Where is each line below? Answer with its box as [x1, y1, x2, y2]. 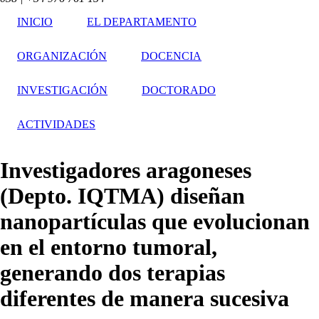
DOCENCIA [141, 50, 202, 63]
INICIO [17, 16, 53, 28]
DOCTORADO [142, 84, 216, 97]
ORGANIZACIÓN [17, 50, 107, 63]
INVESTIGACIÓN [17, 84, 108, 97]
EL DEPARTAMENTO [87, 16, 197, 28]
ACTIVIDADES [17, 118, 95, 131]
